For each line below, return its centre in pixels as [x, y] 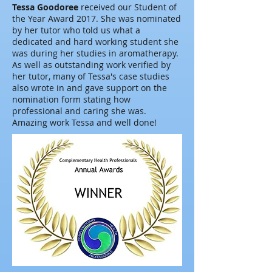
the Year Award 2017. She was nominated [97, 19]
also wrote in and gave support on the [90, 88]
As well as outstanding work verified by [91, 65]
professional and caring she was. [79, 111]
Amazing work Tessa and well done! [84, 122]
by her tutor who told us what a [76, 30]
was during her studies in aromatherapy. [95, 53]
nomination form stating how [71, 99]
